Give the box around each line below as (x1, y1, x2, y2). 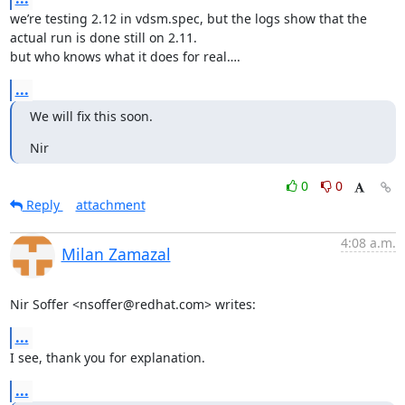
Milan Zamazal (61, 242, 171, 265)
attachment (75, 195, 146, 213)
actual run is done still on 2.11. (9, 28, 201, 46)
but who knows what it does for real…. (9, 47, 240, 65)
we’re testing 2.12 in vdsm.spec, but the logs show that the (9, 9, 367, 27)
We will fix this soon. (29, 107, 153, 125)
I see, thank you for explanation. (9, 348, 205, 366)
